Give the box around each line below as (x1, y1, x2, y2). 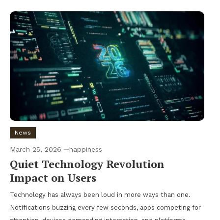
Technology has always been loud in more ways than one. (10, 191, 191, 198)
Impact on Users (10, 170, 96, 185)
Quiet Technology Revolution (10, 156, 165, 171)
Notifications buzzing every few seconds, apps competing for (10, 203, 201, 211)
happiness (69, 145, 102, 153)
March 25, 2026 (10, 145, 61, 153)
